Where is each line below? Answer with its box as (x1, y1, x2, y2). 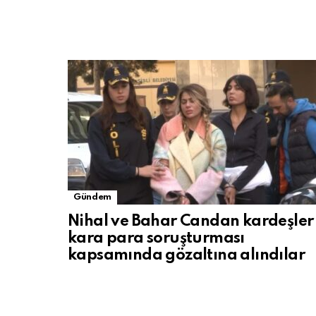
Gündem (73, 193, 111, 202)
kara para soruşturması (68, 231, 245, 246)
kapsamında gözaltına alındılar (68, 248, 305, 263)
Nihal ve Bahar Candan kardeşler (68, 214, 314, 229)
